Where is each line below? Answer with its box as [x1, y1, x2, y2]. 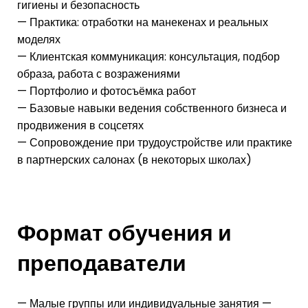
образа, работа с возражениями [17, 65, 180, 82]
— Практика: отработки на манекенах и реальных [17, 14, 268, 30]
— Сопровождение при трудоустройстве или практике [17, 134, 292, 151]
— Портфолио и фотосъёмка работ [17, 82, 196, 99]
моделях [17, 31, 60, 47]
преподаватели [17, 247, 186, 278]
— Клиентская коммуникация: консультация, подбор [17, 48, 280, 65]
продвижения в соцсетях [17, 117, 144, 133]
